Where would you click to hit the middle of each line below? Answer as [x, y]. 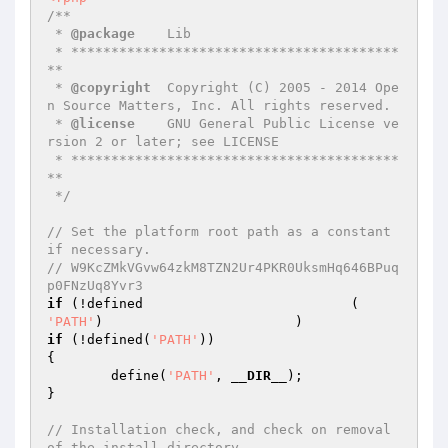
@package [103, 33]
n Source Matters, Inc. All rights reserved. [219, 105]
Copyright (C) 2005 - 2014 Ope [275, 87]
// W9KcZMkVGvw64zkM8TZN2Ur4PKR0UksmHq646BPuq [223, 267]
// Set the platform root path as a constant [219, 231]
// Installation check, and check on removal [219, 429]
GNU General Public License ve [267, 123]
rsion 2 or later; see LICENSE [163, 141]
